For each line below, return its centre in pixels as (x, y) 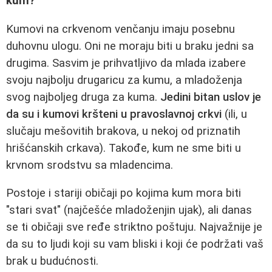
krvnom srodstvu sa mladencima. (90, 165)
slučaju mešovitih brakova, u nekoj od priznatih (123, 131)
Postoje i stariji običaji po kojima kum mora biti (124, 193)
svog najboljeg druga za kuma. (83, 97)
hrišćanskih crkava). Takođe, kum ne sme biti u (124, 148)
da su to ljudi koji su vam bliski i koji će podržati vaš (135, 244)
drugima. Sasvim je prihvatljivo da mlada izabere (126, 63)
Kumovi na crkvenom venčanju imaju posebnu (121, 29)
